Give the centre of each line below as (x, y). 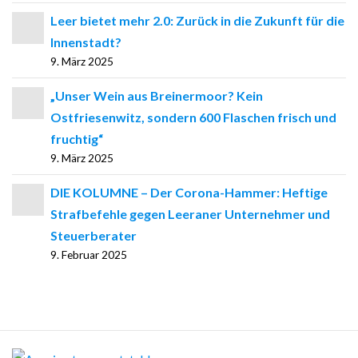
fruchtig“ (77, 138)
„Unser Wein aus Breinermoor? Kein (157, 95)
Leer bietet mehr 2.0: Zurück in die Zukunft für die (197, 20)
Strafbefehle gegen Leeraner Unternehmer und (190, 213)
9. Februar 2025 (89, 255)
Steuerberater (93, 235)
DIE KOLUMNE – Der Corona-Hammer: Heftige (189, 192)
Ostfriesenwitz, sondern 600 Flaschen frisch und (193, 117)
